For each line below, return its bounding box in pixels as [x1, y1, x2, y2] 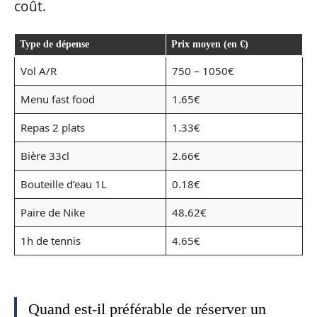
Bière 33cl [20, 149, 69, 163]
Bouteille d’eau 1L [20, 177, 107, 192]
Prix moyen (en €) [171, 39, 248, 50]
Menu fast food [20, 92, 95, 107]
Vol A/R [20, 64, 57, 79]
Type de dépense [20, 39, 89, 50]
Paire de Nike [20, 205, 85, 220]
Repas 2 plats [20, 120, 85, 135]
